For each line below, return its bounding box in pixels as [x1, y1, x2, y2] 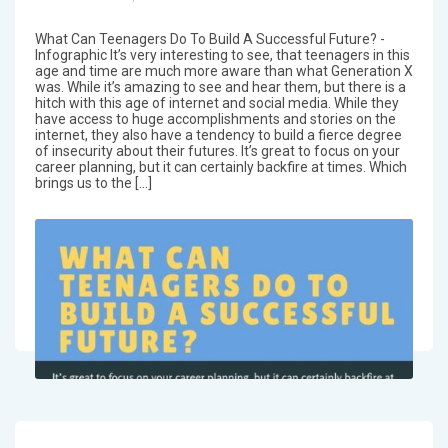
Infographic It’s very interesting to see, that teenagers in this [34, 47, 410, 64]
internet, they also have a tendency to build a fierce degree [34, 127, 402, 144]
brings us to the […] [34, 175, 152, 192]
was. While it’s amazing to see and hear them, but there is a [34, 79, 406, 96]
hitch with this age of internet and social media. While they [34, 95, 399, 112]
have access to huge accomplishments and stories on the [34, 111, 396, 128]
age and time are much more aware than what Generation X [34, 63, 413, 80]
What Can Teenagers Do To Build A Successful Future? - [34, 31, 385, 48]
